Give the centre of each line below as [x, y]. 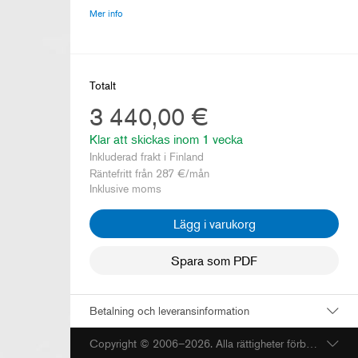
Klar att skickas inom [146, 139]
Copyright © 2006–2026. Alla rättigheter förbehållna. [312, 343]
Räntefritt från [123, 173]
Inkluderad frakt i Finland [147, 156]
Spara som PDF [214, 260]
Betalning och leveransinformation [169, 310]
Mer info [106, 13]
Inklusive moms [125, 188]
